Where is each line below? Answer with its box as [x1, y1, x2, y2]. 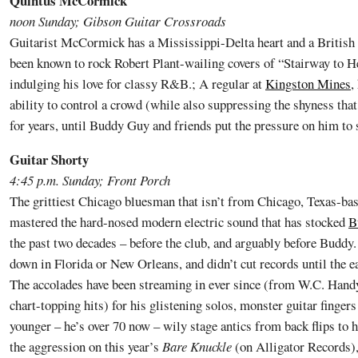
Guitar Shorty [10, 149, 89, 169]
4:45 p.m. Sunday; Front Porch [10, 170, 170, 189]
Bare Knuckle [162, 336, 232, 356]
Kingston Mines [265, 74, 351, 93]
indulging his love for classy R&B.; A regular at [10, 74, 265, 93]
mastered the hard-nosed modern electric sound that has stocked [10, 212, 348, 231]
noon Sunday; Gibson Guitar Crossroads [10, 12, 226, 31]
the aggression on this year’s [10, 336, 162, 356]
